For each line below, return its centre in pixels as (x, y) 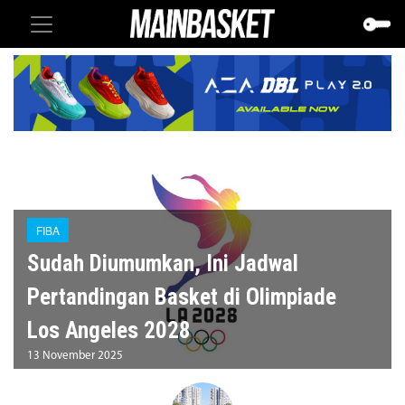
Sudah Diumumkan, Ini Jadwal (163, 263)
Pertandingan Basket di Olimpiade (182, 297)
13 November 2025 (75, 355)
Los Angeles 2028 (109, 330)
